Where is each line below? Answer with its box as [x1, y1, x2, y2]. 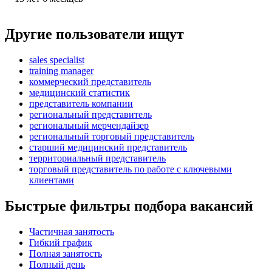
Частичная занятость [29, 226, 114, 237]
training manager [29, 65, 93, 76]
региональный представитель [29, 109, 152, 120]
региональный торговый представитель [29, 131, 194, 141]
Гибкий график [29, 237, 92, 248]
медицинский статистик [29, 87, 130, 98]
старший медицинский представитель [29, 141, 187, 152]
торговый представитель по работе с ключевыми [29, 163, 232, 174]
